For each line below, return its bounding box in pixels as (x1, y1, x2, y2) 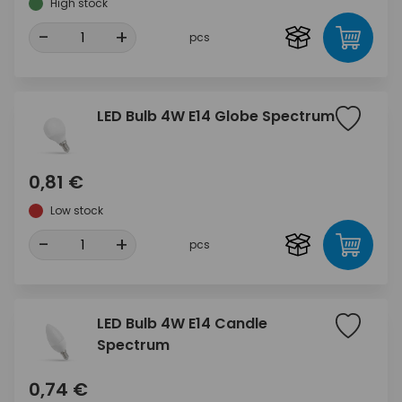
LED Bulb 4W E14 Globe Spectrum (97, 106, 335, 127)
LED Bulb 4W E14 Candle (97, 313, 267, 335)
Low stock (50, 203, 103, 219)
